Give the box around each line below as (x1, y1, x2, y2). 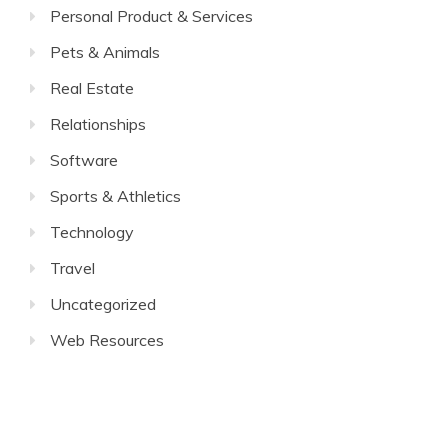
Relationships (50, 114, 146, 134)
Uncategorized (50, 294, 156, 314)
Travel (50, 258, 95, 278)
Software (50, 150, 118, 170)
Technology (50, 222, 134, 242)
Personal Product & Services (50, 6, 253, 26)
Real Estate (50, 78, 134, 98)
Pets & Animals (50, 42, 160, 62)
